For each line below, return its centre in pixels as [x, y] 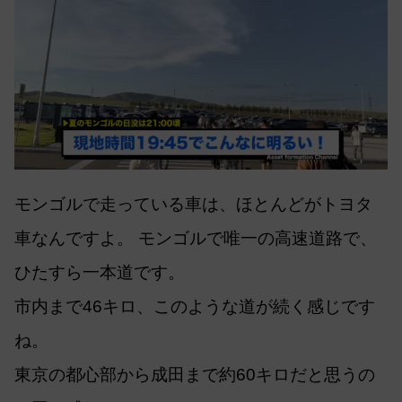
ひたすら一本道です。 [100, 273]
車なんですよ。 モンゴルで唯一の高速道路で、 [196, 239]
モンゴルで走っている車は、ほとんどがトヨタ [193, 205]
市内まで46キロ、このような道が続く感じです [195, 307]
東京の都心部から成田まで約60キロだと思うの [195, 375]
